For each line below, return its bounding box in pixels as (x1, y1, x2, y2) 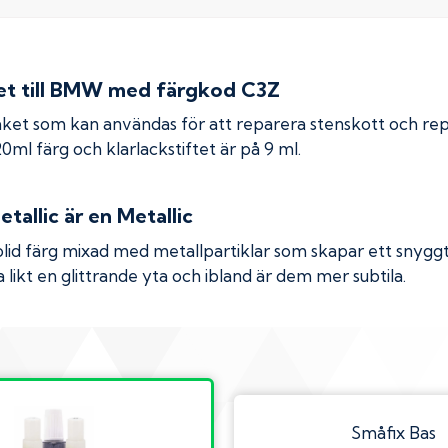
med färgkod (103, 76, 241, 102)
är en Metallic (59, 203, 193, 229)
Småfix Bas (351, 422, 437, 444)
